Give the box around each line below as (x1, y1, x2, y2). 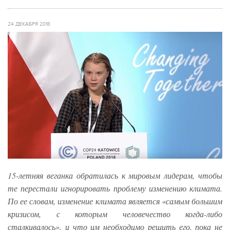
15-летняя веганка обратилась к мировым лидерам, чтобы (8, 170, 222, 181)
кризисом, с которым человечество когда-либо (8, 208, 222, 220)
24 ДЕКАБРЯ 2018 (8, 21, 50, 27)
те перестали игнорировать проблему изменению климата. (8, 183, 222, 194)
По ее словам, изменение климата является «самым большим (8, 196, 222, 207)
